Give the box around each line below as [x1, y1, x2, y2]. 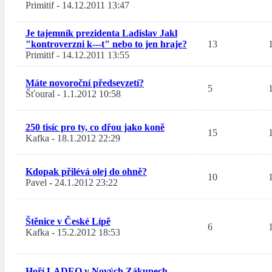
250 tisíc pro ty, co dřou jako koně [25, 122, 165, 133]
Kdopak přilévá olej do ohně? [25, 166, 147, 177]
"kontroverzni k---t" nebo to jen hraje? [25, 39, 187, 50]
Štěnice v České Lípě [25, 216, 110, 227]
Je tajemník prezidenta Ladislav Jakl [25, 28, 177, 39]
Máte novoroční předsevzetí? [25, 78, 144, 89]
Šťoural [25, 89, 55, 100]
